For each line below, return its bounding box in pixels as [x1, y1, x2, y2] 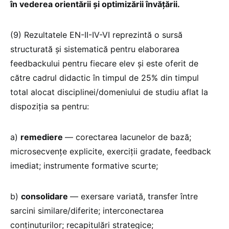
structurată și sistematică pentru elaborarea [10, 43, 179, 54]
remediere [20, 131, 65, 142]
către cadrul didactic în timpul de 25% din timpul [10, 72, 199, 83]
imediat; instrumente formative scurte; [10, 160, 161, 171]
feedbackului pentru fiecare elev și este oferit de [10, 58, 198, 68]
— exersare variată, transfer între [70, 191, 198, 201]
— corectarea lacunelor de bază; [65, 131, 191, 142]
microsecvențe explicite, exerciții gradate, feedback [10, 146, 211, 156]
